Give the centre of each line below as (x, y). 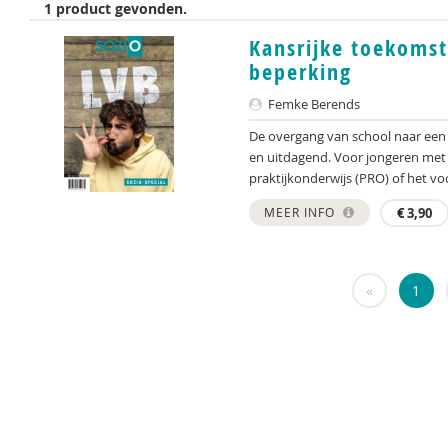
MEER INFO (301, 212)
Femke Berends (312, 104)
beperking (300, 72)
